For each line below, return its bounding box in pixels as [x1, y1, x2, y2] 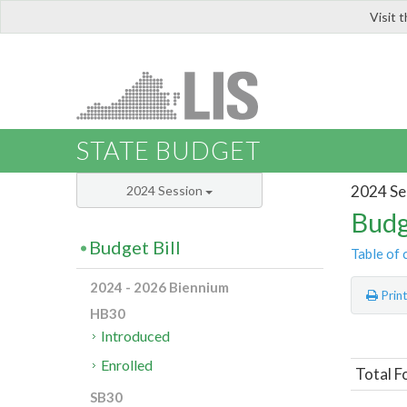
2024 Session [126, 183, 205, 199]
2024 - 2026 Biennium [90, 279, 229, 296]
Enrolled [101, 356, 154, 374]
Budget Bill [89, 236, 181, 259]
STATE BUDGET [76, 135, 261, 166]
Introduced [101, 327, 171, 345]
